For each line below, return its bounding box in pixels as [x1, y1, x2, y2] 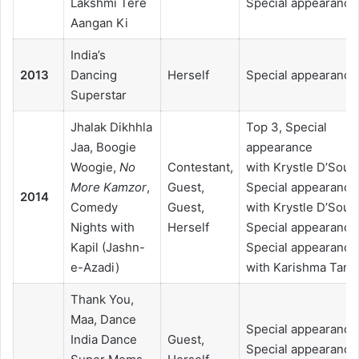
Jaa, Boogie [70, 139, 136, 155]
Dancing [70, 67, 117, 83]
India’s [70, 47, 106, 63]
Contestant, [167, 159, 233, 175]
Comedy [70, 200, 118, 216]
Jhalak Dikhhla [70, 119, 152, 135]
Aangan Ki [70, 15, 128, 31]
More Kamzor [70, 179, 147, 196]
